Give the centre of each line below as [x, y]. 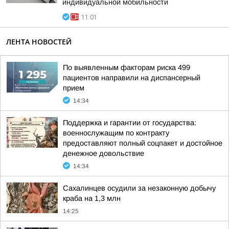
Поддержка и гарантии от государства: [130, 123]
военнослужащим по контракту [116, 133]
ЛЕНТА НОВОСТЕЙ [39, 42]
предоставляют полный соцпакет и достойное [143, 143]
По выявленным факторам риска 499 [127, 67]
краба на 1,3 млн [92, 198]
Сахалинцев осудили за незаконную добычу [139, 188]
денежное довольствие [104, 153]
